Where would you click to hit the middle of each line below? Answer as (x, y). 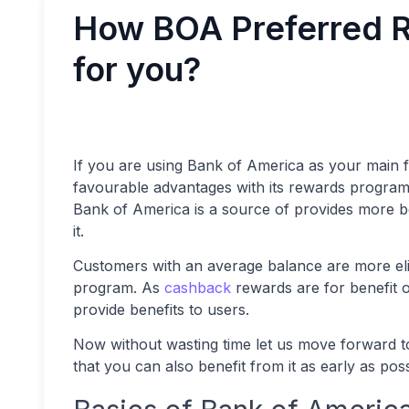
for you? (137, 69)
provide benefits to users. (163, 309)
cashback (198, 288)
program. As (119, 288)
